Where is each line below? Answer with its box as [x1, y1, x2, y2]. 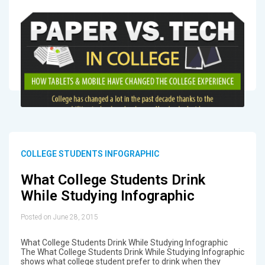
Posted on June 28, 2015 [20, 212, 98, 221]
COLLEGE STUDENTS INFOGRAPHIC [20, 149, 159, 159]
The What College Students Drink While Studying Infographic [20, 247, 244, 257]
